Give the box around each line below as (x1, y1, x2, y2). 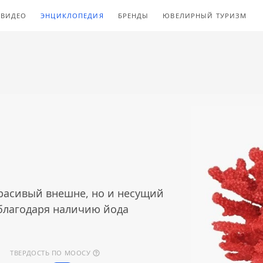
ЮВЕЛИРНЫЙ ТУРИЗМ (163, 11, 247, 20)
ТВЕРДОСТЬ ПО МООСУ (10, 248, 93, 258)
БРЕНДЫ (117, 11, 149, 20)
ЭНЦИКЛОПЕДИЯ (41, 11, 104, 20)
